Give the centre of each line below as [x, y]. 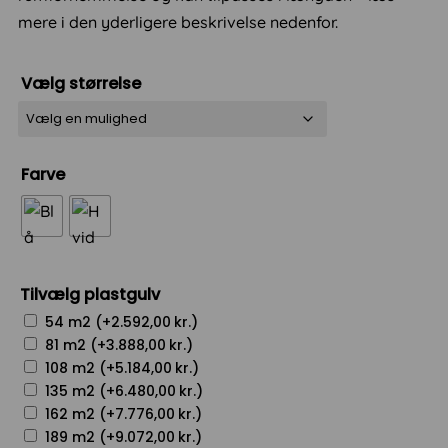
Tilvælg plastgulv [90, 295]
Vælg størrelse [81, 84]
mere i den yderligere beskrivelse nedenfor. [178, 22]
